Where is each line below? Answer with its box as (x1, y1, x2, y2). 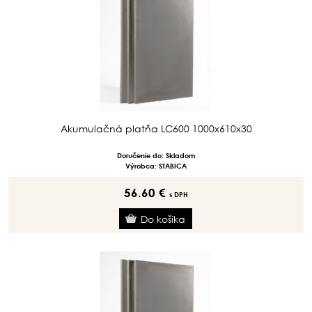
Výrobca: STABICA (125, 161, 187, 171)
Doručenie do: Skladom (117, 150, 195, 160)
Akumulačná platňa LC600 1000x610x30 (60, 122, 252, 135)
